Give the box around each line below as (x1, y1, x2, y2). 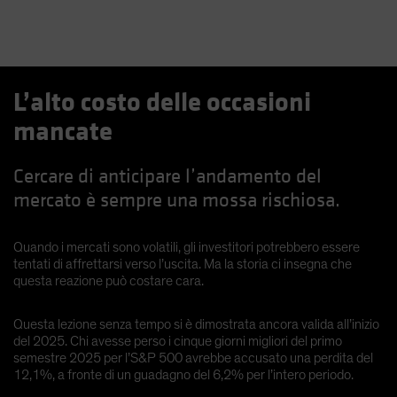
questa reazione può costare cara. (13, 273, 204, 288)
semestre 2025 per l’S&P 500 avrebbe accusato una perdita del (13, 350, 373, 365)
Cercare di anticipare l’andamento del (13, 163, 322, 189)
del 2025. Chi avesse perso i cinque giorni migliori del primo (13, 333, 342, 348)
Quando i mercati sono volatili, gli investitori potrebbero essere (13, 239, 360, 254)
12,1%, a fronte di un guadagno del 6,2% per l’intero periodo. (13, 367, 354, 382)
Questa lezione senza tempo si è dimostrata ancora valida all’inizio (13, 316, 379, 331)
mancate (13, 115, 113, 148)
